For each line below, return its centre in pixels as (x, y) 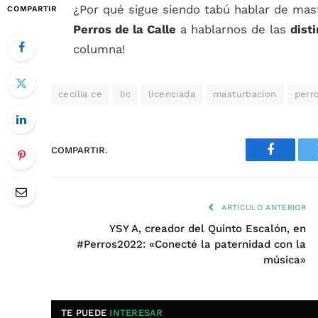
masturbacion (245, 94)
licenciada (172, 94)
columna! (99, 49)
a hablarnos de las (233, 29)
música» (285, 260)
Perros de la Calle (125, 29)
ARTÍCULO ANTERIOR (262, 208)
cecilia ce (80, 94)
